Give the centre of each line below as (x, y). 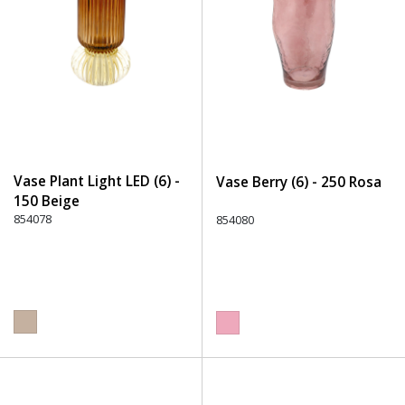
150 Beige (47, 201)
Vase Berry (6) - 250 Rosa (299, 182)
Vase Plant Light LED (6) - (97, 181)
